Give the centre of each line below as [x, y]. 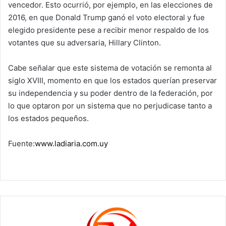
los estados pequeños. [48, 119]
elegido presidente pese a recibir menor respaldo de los [108, 30]
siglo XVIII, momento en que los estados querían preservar [112, 81]
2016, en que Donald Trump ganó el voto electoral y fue [106, 18]
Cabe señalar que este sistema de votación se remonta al [110, 68]
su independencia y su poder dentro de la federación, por [110, 93]
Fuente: [21, 144]
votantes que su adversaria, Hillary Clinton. [84, 43]
